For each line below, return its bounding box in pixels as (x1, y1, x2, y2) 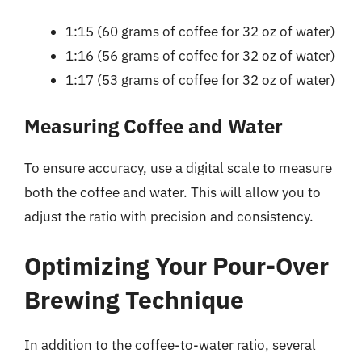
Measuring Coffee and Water (24, 112, 283, 139)
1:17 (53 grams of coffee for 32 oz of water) (65, 71, 335, 89)
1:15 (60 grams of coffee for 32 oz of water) (65, 23, 335, 40)
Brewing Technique (24, 284, 244, 315)
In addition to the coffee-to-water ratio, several (24, 336, 316, 354)
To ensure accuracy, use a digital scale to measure (24, 158, 332, 177)
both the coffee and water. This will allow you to (24, 183, 321, 201)
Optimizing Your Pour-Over (24, 250, 329, 281)
